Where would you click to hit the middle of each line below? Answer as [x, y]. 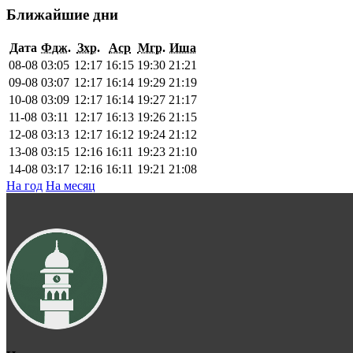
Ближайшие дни [62, 14]
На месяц [71, 185]
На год [24, 185]
